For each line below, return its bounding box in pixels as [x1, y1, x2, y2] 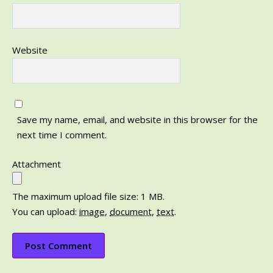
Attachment [12, 157, 61, 170]
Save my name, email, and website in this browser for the [16, 113, 258, 126]
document [110, 205, 152, 218]
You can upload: [12, 205, 79, 218]
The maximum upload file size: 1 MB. [12, 190, 165, 202]
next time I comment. [16, 129, 107, 141]
